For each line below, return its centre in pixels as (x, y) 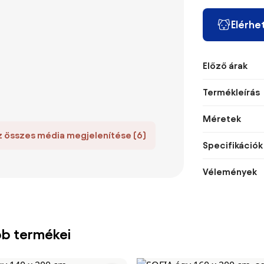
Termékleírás (231, 92)
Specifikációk (233, 145)
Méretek (222, 119)
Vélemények (230, 172)
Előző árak (225, 66)
